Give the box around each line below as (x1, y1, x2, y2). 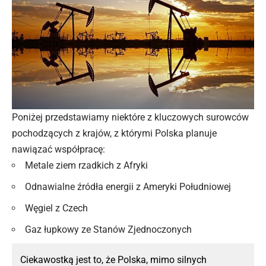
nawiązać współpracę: (12, 144, 105, 156)
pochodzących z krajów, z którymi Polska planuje (12, 128, 217, 140)
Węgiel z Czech (25, 202, 88, 214)
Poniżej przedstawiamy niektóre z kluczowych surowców (12, 112, 249, 123)
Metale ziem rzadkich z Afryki (25, 160, 148, 172)
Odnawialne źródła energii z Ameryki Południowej (25, 181, 231, 193)
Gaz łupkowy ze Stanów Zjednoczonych (25, 224, 192, 236)
